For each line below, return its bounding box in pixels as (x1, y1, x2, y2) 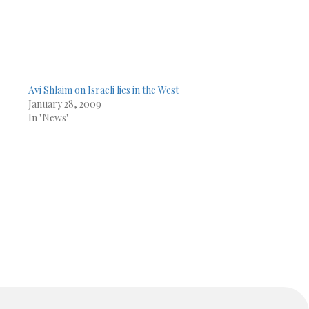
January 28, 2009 (28, 97, 101, 110)
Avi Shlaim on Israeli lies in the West (28, 83, 179, 97)
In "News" (28, 111, 69, 124)
